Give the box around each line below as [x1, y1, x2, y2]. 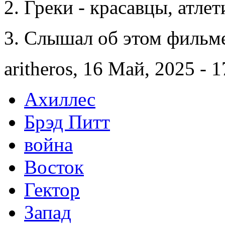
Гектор [24, 178, 80, 200]
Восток [24, 156, 84, 178]
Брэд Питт [24, 110, 110, 133]
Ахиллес [24, 88, 95, 110]
